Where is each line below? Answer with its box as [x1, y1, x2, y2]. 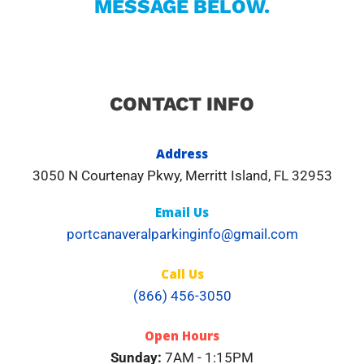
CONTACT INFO [110, 93, 254, 115]
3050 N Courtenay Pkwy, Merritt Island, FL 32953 [32, 167, 332, 184]
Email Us [155, 204, 209, 220]
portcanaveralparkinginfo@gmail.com [66, 226, 298, 242]
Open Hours [145, 327, 219, 344]
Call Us [160, 266, 204, 282]
